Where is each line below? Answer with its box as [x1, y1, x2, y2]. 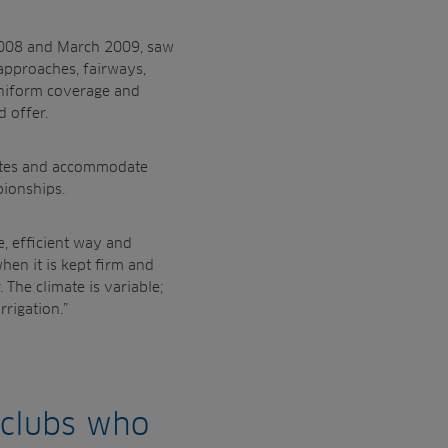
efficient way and [12, 234, 132, 251]
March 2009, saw [57, 38, 174, 55]
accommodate [52, 158, 148, 175]
